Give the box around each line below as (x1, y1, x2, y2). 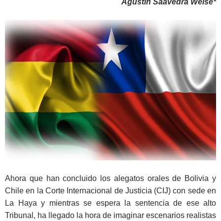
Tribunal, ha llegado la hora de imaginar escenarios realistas (5, 211, 216, 220)
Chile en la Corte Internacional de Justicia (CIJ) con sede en (5, 186, 216, 195)
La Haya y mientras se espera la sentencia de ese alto (5, 199, 216, 208)
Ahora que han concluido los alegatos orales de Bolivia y (5, 174, 216, 183)
